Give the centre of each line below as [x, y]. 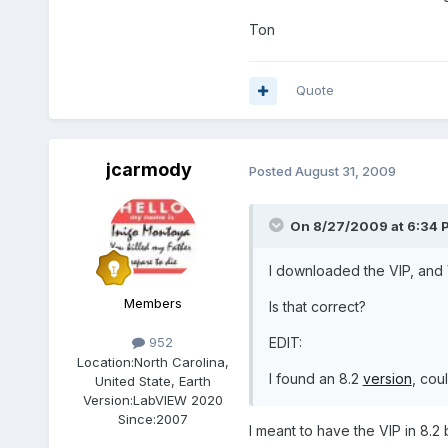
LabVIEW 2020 [177, 399]
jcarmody [148, 170]
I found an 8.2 [315, 378]
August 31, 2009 [345, 170]
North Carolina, [181, 361]
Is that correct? [317, 306]
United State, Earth [152, 380]
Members [152, 303]
